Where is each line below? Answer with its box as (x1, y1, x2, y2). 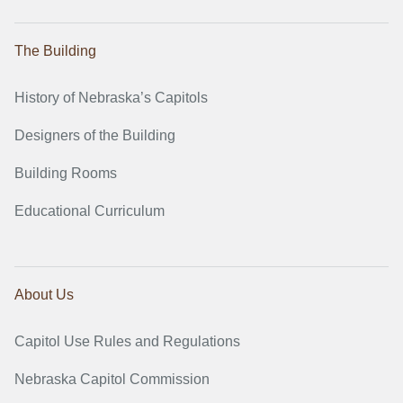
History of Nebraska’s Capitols (14, 90, 208, 106)
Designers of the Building (14, 128, 175, 144)
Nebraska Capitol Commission (14, 372, 210, 388)
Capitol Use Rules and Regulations (14, 334, 240, 350)
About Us (14, 287, 74, 303)
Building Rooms (14, 166, 117, 182)
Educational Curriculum (14, 203, 165, 219)
